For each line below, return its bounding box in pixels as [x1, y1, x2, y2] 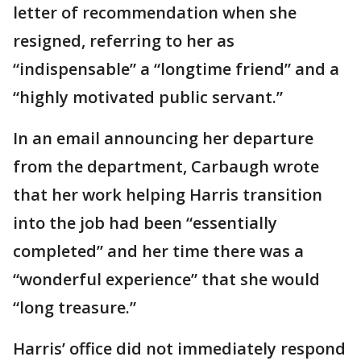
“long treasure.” [13, 297, 136, 319]
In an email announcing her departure [13, 127, 313, 150]
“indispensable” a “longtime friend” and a [13, 58, 339, 81]
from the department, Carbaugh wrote [13, 156, 319, 178]
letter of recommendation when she [13, 2, 297, 24]
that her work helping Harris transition [13, 184, 322, 206]
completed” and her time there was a [13, 240, 304, 263]
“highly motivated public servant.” [13, 86, 283, 109]
